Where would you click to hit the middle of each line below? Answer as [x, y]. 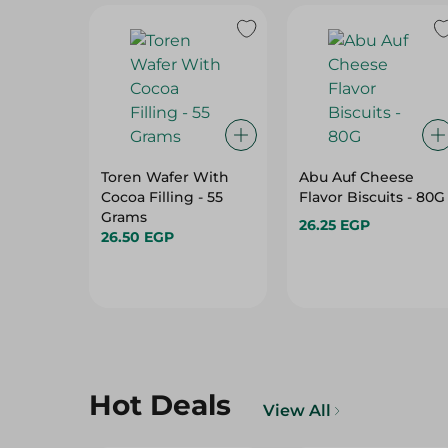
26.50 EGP [137, 237]
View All [297, 410]
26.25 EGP [334, 225]
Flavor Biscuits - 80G [371, 197]
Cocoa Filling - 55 [162, 197]
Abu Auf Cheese [356, 177]
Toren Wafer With [165, 177]
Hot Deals [160, 405]
